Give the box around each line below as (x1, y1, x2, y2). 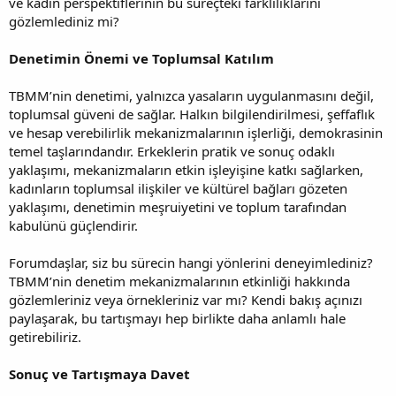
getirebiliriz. (9, 327, 81, 346)
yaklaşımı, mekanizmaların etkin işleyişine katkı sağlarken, (9, 160, 363, 179)
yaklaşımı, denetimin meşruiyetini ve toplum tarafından (9, 197, 346, 216)
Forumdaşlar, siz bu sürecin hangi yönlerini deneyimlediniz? (9, 253, 373, 271)
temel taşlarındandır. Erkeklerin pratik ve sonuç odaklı (9, 141, 335, 160)
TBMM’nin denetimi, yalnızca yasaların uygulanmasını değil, (9, 86, 374, 104)
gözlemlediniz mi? (9, 11, 119, 30)
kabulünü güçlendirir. (9, 216, 138, 234)
